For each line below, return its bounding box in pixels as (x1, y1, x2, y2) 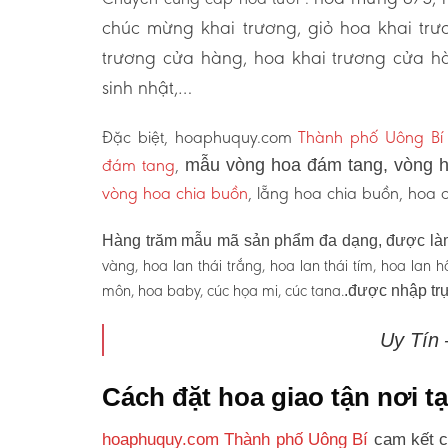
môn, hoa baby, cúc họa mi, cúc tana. (102, 281, 344, 301)
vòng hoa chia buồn (102, 182, 248, 205)
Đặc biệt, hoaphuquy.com (102, 126, 292, 149)
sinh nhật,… (102, 75, 192, 99)
